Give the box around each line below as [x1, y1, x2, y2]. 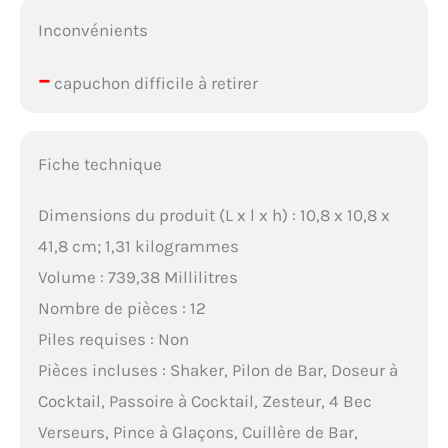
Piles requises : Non [37, 328, 189, 349]
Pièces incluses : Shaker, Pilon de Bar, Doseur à [37, 359, 398, 380]
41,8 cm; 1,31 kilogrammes [37, 235, 239, 256]
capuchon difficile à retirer [49, 73, 258, 93]
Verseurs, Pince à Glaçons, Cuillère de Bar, [37, 421, 358, 442]
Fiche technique [37, 153, 162, 174]
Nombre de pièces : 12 [37, 297, 206, 318]
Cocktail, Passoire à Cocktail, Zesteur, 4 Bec [37, 390, 372, 411]
